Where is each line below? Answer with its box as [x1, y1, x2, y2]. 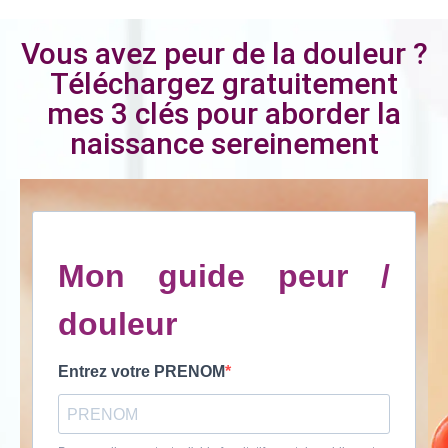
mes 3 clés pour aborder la [47, 96, 401, 132]
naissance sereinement [69, 126, 379, 162]
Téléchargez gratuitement [50, 66, 398, 102]
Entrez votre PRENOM [58, 363, 225, 381]
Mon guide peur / [58, 258, 390, 295]
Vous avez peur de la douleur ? [20, 36, 428, 72]
